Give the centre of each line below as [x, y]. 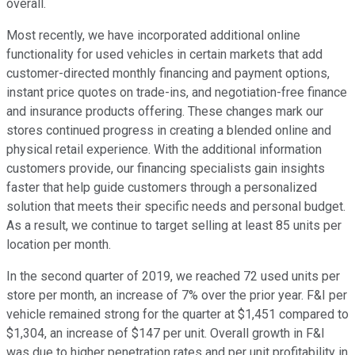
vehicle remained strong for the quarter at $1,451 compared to [177, 315]
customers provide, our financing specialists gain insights [166, 169]
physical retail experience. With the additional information [164, 150]
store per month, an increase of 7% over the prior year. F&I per [177, 296]
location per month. [59, 245]
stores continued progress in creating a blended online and [169, 131]
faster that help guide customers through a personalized [162, 188]
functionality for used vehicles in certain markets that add [164, 55]
